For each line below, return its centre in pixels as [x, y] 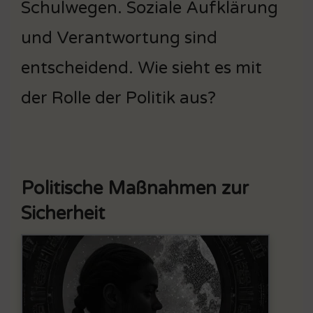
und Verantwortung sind [119, 38]
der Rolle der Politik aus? [118, 98]
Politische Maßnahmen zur [135, 188]
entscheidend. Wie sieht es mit [141, 68]
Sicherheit [63, 213]
